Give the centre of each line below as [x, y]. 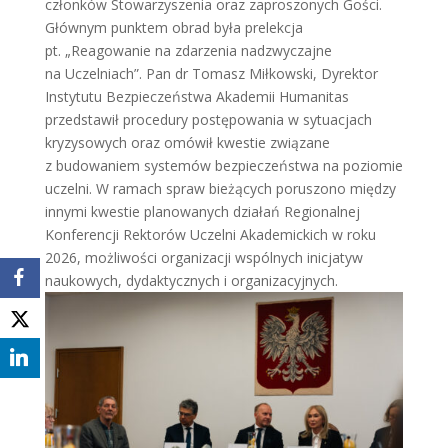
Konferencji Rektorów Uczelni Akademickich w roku [210, 234]
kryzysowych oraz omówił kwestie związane [187, 142]
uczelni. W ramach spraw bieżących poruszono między [220, 188]
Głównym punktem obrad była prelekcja [173, 27]
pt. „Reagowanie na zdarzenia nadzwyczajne [188, 50]
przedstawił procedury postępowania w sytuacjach [208, 119]
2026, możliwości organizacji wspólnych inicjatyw [203, 257]
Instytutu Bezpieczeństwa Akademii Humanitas [196, 96]
